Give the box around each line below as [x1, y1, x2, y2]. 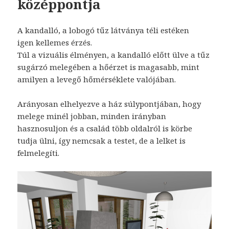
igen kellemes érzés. [17, 37, 93, 48]
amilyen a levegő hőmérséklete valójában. [17, 74, 178, 84]
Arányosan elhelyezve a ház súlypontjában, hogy [17, 98, 201, 109]
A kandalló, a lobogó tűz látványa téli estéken [17, 25, 190, 35]
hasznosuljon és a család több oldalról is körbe [17, 123, 193, 133]
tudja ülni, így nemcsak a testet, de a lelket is [17, 135, 186, 146]
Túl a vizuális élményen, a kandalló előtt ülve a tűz [17, 49, 210, 60]
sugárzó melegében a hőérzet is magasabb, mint [17, 61, 200, 72]
